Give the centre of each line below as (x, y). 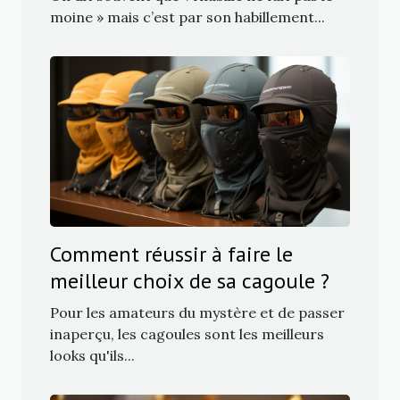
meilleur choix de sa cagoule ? (190, 281)
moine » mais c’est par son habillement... (187, 17)
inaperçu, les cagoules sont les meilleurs (187, 334)
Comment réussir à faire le (171, 254)
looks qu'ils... (92, 356)
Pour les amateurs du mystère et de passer (197, 313)
